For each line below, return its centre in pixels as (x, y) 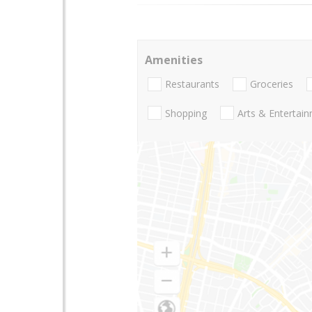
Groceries (272, 84)
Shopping (186, 113)
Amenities (174, 60)
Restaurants (192, 84)
